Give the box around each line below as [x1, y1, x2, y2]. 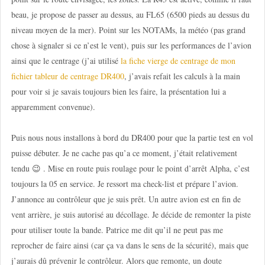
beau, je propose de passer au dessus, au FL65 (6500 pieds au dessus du [11, 8, 250, 20]
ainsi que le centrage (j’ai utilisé [11, 54, 118, 66]
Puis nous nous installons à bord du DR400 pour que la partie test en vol [11, 132, 253, 143]
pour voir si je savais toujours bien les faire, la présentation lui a [11, 85, 226, 97]
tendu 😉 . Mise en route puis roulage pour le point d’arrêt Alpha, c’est [11, 163, 250, 174]
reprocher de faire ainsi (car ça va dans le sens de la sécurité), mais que [11, 240, 248, 251]
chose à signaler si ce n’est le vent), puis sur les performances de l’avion [11, 39, 251, 51]
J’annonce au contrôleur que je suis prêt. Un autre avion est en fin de [11, 193, 241, 205]
